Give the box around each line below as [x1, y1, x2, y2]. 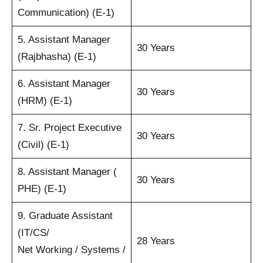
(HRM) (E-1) [17, 95, 72, 106]
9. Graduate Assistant [17, 210, 113, 221]
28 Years [136, 235, 175, 247]
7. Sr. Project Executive [17, 122, 122, 133]
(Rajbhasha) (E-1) [17, 50, 96, 62]
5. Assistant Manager [17, 33, 110, 45]
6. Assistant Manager [17, 77, 110, 89]
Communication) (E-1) [17, 6, 114, 18]
